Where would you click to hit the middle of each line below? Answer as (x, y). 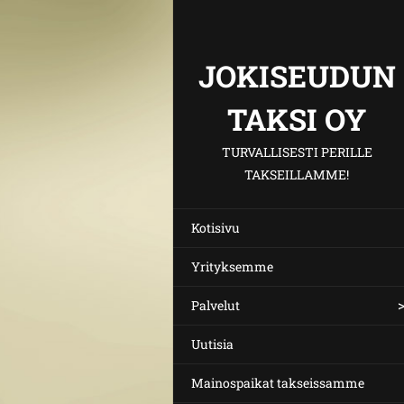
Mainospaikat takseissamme (278, 383)
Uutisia (212, 344)
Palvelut (216, 305)
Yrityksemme (232, 266)
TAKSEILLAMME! (297, 174)
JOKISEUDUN (297, 76)
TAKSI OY (297, 119)
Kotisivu (216, 228)
